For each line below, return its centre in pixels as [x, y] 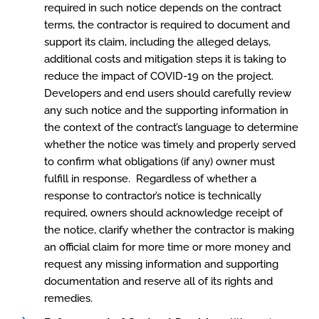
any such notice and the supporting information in [166, 110]
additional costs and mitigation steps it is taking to [165, 59]
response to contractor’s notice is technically [153, 196]
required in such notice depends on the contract [163, 8]
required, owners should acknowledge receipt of [163, 213]
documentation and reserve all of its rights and [158, 281]
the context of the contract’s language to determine [171, 127]
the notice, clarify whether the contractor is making [169, 230]
